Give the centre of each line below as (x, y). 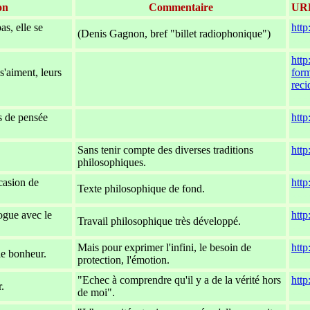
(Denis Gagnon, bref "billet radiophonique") (174, 33)
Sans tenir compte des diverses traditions (165, 149)
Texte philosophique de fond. (141, 188)
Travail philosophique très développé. (159, 221)
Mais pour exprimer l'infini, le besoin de (164, 247)
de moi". (96, 292)
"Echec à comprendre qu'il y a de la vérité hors (179, 280)
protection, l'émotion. (124, 259)
